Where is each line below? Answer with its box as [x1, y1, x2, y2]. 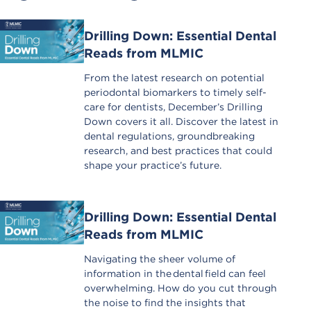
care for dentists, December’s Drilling [83, 101, 262, 112]
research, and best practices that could [83, 144, 272, 156]
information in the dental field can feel [83, 267, 266, 279]
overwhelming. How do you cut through [83, 282, 277, 294]
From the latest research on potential [83, 72, 264, 83]
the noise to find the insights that [83, 296, 246, 308]
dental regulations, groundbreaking [83, 130, 255, 142]
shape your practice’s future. [83, 159, 221, 171]
